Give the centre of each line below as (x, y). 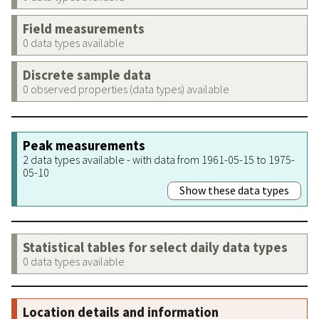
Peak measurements (84, 145)
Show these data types (234, 190)
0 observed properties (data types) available (126, 89)
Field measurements (84, 28)
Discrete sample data (87, 75)
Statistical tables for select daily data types (155, 247)
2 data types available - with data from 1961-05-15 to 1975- (159, 159)
